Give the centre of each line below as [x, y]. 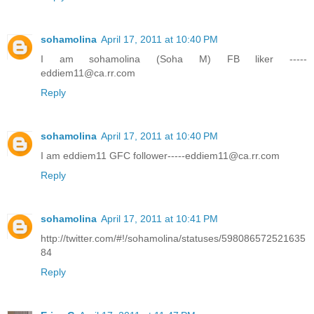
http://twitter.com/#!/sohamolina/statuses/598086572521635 [173, 239]
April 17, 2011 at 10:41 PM [159, 219]
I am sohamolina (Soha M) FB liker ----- [174, 59]
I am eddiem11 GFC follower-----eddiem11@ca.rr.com [160, 156]
